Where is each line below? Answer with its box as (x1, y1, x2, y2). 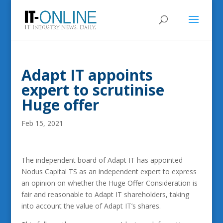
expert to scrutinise (21, 80, 164, 100)
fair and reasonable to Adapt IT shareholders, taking (21, 190, 189, 199)
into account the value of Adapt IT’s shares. (21, 201, 161, 211)
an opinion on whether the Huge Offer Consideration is (21, 178, 198, 188)
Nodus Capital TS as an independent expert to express (21, 167, 197, 176)
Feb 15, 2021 (21, 118, 63, 128)
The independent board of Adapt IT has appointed (21, 155, 183, 165)
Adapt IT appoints (21, 65, 153, 85)
